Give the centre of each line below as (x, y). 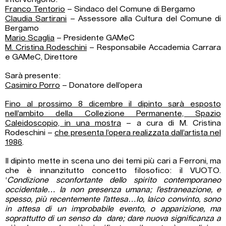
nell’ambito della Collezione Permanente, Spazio (113, 114)
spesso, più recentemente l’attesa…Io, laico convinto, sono (113, 200)
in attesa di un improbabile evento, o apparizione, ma (113, 209)
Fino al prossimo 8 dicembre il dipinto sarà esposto (113, 104)
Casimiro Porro (33, 86)
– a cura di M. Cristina (171, 123)
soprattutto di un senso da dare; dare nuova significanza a (113, 219)
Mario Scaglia (30, 38)
